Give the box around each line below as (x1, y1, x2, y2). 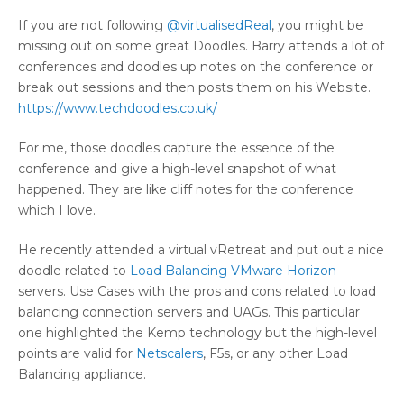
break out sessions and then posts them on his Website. (18, 78, 371, 96)
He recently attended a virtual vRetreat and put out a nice (18, 241, 384, 258)
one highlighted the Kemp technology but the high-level (18, 324, 377, 341)
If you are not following (18, 16, 167, 33)
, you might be (271, 16, 363, 33)
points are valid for (18, 344, 136, 362)
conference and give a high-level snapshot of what (18, 160, 336, 177)
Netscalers (136, 344, 203, 362)
